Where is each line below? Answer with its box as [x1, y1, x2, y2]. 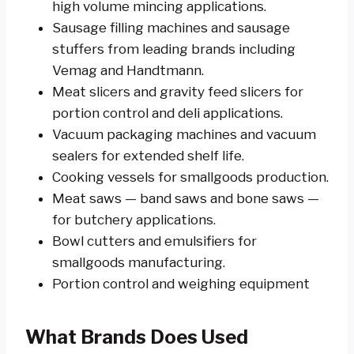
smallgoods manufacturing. [52, 254, 225, 270]
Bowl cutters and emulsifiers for [52, 232, 257, 249]
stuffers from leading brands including [52, 40, 296, 57]
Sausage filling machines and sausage [52, 19, 290, 36]
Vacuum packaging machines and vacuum [52, 126, 316, 142]
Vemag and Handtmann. [52, 62, 204, 78]
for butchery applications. [52, 211, 216, 228]
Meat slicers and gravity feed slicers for [52, 83, 303, 100]
